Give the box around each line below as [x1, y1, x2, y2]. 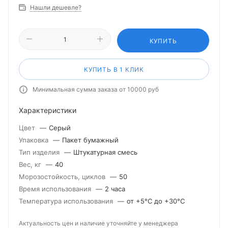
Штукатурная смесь [73, 148, 137, 156]
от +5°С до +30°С [127, 197, 185, 205]
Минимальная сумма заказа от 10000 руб [33, 85, 159, 93]
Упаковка [19, 136, 50, 144]
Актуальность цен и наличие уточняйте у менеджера [19, 219, 178, 227]
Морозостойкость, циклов [19, 173, 107, 181]
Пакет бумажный [62, 136, 119, 144]
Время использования [19, 185, 93, 193]
